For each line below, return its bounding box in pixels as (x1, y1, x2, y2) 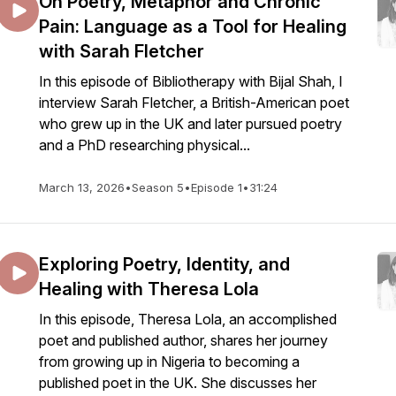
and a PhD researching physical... (39, 136, 250, 154)
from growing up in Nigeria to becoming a (39, 353, 300, 370)
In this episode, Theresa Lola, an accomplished (39, 310, 337, 328)
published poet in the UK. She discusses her (39, 374, 316, 392)
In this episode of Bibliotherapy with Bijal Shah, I (39, 72, 343, 90)
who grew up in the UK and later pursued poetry (39, 115, 342, 133)
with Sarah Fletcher (39, 41, 204, 62)
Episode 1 (191, 180, 242, 194)
